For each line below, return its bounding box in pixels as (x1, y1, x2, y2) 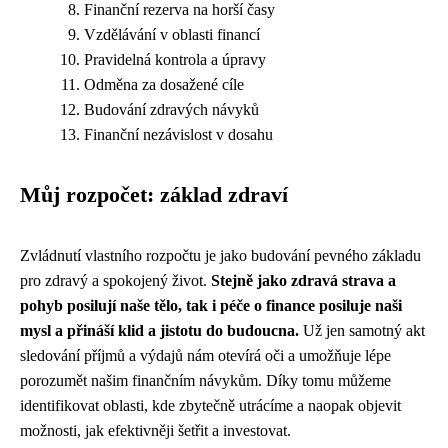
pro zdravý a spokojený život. (20, 272, 211, 289)
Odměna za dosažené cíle (84, 76, 244, 93)
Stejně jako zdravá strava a (211, 272, 396, 289)
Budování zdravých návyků (84, 101, 259, 118)
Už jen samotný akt (299, 322, 425, 339)
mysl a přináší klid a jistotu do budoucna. (20, 322, 299, 339)
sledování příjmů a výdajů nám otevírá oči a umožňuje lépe (20, 347, 391, 364)
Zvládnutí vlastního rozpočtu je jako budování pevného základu (20, 247, 421, 264)
